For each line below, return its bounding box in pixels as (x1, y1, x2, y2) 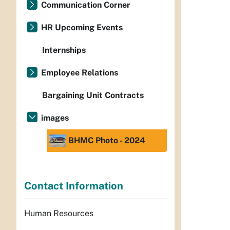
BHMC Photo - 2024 (68, 136, 145, 145)
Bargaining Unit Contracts (42, 90, 144, 100)
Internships (42, 45, 86, 55)
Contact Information (24, 180, 123, 193)
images (41, 113, 69, 123)
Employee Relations (41, 68, 118, 78)
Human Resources (24, 208, 93, 219)
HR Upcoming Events (41, 23, 123, 32)
